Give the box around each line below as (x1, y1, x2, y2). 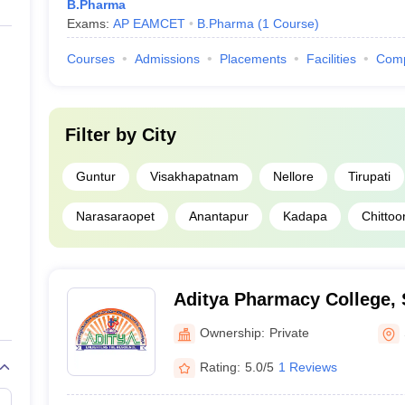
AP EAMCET (112, 16, 185, 31)
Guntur (75, 169, 116, 184)
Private (268, 325, 309, 340)
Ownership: (199, 325, 265, 340)
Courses (66, 52, 115, 66)
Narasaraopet (75, 209, 155, 223)
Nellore (272, 169, 314, 184)
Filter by (64, 125, 142, 145)
